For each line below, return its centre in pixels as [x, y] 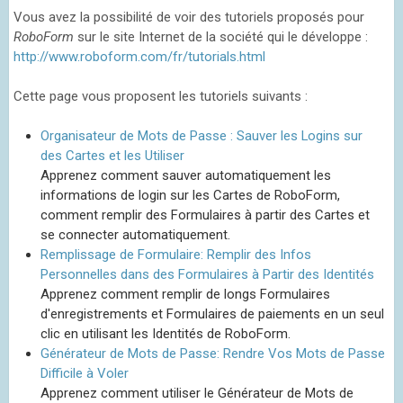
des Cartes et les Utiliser [112, 156]
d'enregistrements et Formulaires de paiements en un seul [212, 314]
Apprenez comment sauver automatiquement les [186, 176]
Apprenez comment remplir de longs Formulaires [185, 295]
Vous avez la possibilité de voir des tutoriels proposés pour [189, 17]
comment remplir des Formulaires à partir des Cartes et [205, 215]
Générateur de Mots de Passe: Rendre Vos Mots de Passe [213, 354]
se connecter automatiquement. [135, 235]
